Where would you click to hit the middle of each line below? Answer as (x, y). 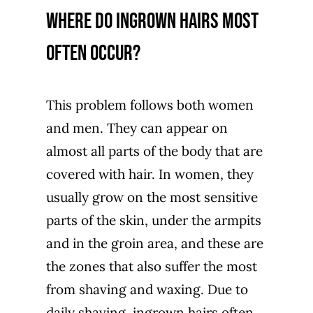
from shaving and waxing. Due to (147, 289)
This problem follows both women (150, 104)
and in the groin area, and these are (154, 243)
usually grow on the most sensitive (152, 197)
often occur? (93, 53)
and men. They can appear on (137, 128)
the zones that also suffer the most (151, 266)
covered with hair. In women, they (150, 174)
